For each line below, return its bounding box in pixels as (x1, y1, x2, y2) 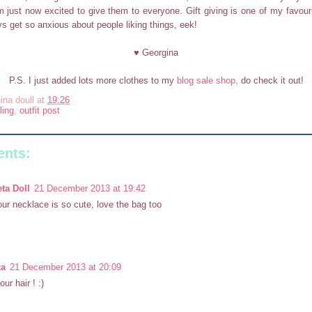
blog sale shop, (176, 75, 238, 86)
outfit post (19, 104, 60, 116)
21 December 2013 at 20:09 (10, 261, 121, 272)
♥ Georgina (134, 47, 178, 58)
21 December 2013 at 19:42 (34, 182, 146, 194)
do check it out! (237, 75, 304, 86)
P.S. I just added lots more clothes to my (8, 75, 177, 86)
